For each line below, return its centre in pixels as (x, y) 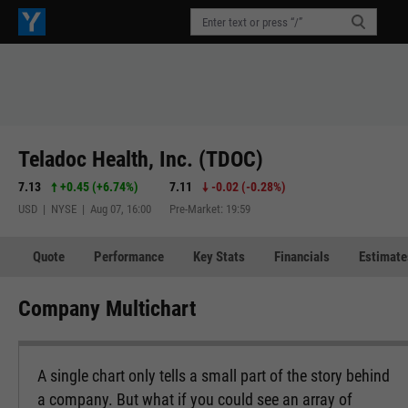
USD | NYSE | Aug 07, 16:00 (85, 209)
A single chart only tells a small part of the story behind (214, 376)
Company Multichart (107, 309)
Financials (302, 256)
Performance (129, 256)
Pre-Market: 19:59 (210, 209)
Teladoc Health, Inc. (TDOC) (141, 159)
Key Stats (219, 256)
